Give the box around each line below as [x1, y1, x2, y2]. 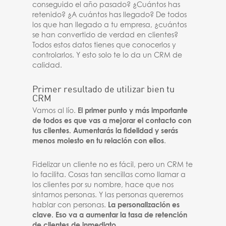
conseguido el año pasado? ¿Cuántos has [32, 2, 181, 9]
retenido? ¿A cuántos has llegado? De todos [32, 12, 187, 19]
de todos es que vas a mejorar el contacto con [32, 118, 192, 125]
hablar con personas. [32, 202, 108, 209]
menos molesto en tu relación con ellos [32, 138, 164, 145]
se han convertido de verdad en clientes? [32, 32, 179, 39]
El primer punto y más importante [78, 107, 188, 115]
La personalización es [108, 202, 180, 209]
